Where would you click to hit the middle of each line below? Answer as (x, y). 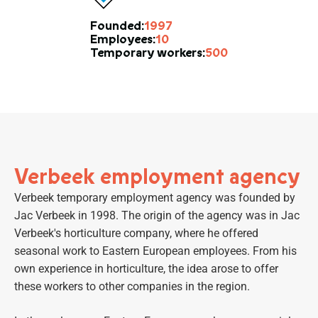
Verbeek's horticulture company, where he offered (136, 233)
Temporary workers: (148, 53)
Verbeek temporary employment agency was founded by (155, 197)
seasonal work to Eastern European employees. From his (155, 251)
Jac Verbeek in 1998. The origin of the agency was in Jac (157, 215)
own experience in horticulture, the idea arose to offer (146, 268)
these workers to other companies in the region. (132, 286)
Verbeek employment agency (157, 177)
